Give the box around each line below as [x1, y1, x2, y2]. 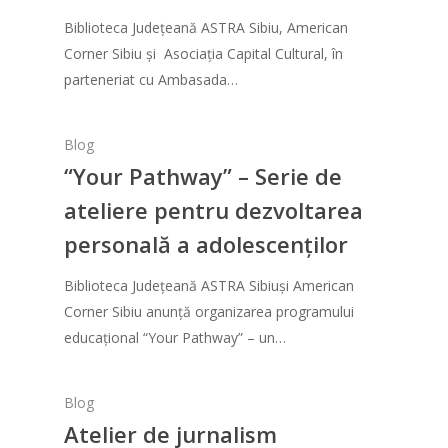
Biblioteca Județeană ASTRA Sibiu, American [64, 18, 349, 38]
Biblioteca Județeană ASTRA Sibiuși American [64, 276, 355, 296]
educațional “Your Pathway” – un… [64, 328, 287, 348]
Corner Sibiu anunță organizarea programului [64, 302, 355, 322]
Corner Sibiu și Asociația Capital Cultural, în [64, 44, 344, 64]
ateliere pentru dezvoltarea [64, 195, 364, 226]
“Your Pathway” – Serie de [64, 161, 343, 192]
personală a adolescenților [64, 229, 349, 260]
